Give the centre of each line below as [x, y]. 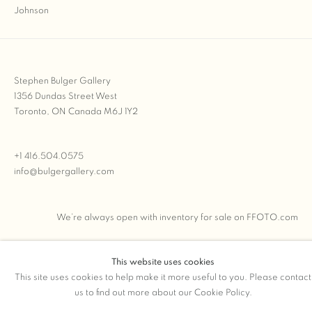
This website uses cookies [163, 262]
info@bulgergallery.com [64, 172]
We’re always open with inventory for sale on [150, 218]
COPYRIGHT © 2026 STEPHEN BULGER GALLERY [119, 286]
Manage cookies [49, 305]
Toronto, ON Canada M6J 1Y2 [76, 112]
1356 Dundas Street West [65, 96]
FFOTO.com [272, 218]
